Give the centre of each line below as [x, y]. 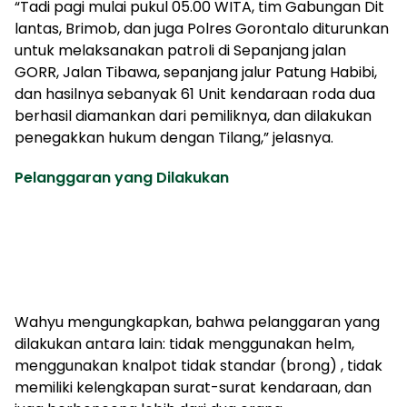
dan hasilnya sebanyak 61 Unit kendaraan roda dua [195, 94]
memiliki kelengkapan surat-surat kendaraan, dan [193, 387]
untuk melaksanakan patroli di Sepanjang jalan [180, 50]
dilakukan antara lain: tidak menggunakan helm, [184, 343]
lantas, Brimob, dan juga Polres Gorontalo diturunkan [202, 28]
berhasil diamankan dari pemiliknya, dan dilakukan [193, 115]
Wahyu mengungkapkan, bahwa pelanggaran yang [197, 322]
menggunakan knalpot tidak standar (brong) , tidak [199, 365]
